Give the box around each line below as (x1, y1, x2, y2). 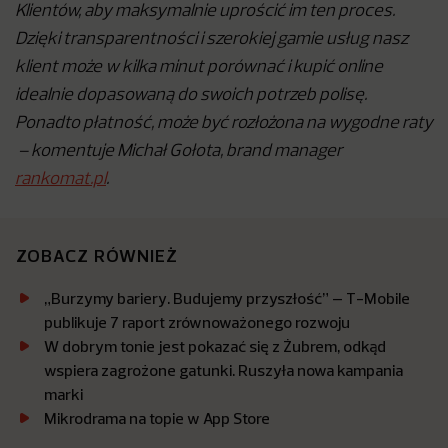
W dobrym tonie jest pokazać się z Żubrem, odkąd (44, 336, 386, 356)
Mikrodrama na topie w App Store (44, 408, 270, 428)
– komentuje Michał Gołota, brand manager (15, 143, 343, 160)
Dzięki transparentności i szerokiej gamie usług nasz (15, 31, 408, 48)
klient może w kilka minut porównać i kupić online (15, 59, 383, 76)
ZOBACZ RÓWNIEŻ (16, 244, 179, 267)
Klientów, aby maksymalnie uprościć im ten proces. (15, 3, 395, 20)
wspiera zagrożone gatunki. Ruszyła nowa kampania (44, 360, 403, 380)
